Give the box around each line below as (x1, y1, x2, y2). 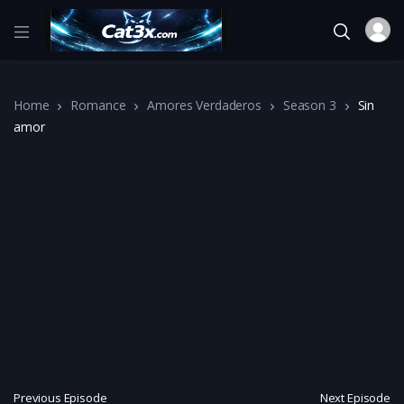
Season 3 (282, 96, 336, 114)
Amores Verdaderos (147, 96, 262, 114)
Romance (70, 96, 126, 114)
